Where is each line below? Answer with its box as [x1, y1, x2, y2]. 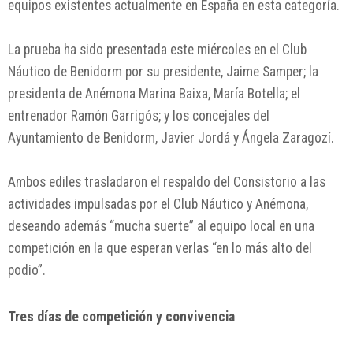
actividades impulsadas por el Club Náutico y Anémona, [8, 196, 308, 213]
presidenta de [8, 86, 85, 102]
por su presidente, [122, 64, 226, 80]
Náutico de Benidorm [8, 64, 122, 80]
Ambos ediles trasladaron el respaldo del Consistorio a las [8, 174, 325, 191]
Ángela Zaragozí [242, 130, 331, 147]
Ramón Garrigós [71, 108, 158, 124]
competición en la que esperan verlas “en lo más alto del [8, 240, 312, 257]
